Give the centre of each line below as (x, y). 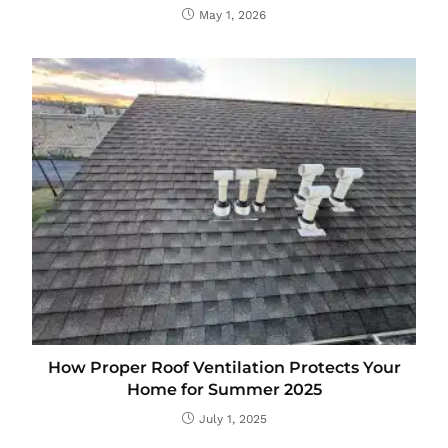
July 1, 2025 (232, 419)
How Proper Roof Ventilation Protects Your (224, 368)
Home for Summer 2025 (224, 390)
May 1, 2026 (232, 14)
